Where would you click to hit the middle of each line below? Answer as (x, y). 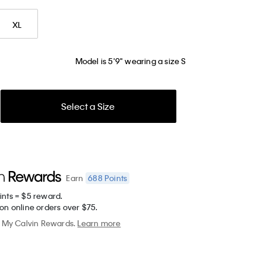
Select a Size (88, 106)
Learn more (99, 223)
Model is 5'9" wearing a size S (131, 61)
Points (115, 178)
